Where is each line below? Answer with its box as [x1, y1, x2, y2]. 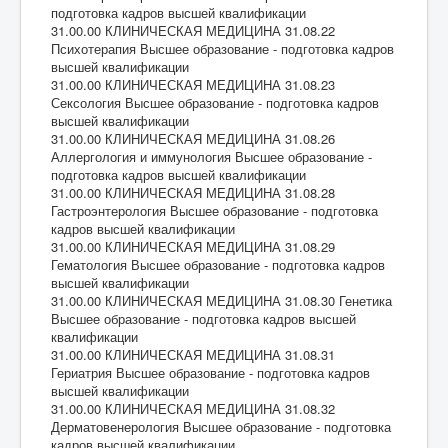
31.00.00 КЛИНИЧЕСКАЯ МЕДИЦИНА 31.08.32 [51, 398, 335, 418]
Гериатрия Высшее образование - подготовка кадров [51, 362, 370, 382]
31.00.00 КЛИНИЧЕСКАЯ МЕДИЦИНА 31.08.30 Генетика [51, 290, 392, 310]
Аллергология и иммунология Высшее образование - [51, 146, 372, 166]
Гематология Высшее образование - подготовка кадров [51, 254, 385, 274]
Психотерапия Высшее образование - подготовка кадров [51, 38, 394, 58]
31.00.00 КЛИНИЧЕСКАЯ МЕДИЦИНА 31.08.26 [51, 128, 335, 148]
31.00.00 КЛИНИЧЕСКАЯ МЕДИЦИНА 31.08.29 [51, 236, 335, 256]
